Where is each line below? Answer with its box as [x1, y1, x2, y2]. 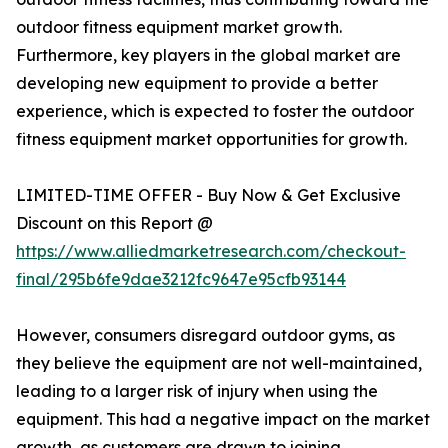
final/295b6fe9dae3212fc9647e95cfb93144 [16, 269, 346, 290]
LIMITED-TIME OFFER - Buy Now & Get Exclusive [16, 185, 401, 206]
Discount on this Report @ [16, 213, 213, 234]
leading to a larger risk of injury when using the [16, 381, 378, 402]
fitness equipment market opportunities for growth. [16, 129, 407, 150]
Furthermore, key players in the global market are [16, 45, 401, 66]
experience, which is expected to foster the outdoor [16, 101, 414, 122]
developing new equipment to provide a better [16, 73, 378, 94]
